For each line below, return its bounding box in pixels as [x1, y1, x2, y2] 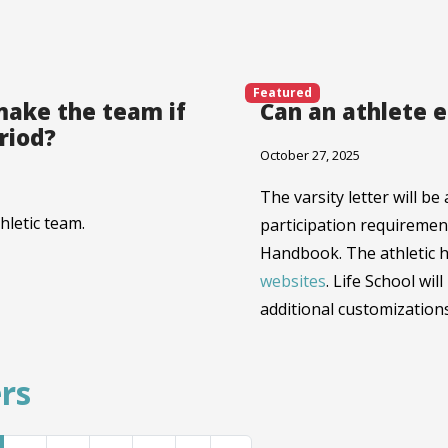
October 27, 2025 [260, 145, 360, 164]
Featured [252, 83, 312, 101]
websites [260, 269, 326, 292]
